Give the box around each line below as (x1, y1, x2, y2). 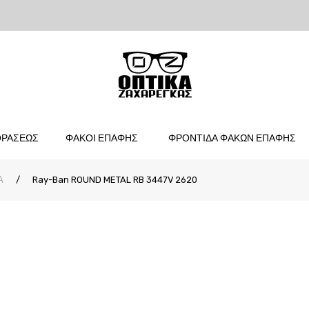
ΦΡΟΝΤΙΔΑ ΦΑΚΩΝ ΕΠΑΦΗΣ (168, 132, 296, 144)
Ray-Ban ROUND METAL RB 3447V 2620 (30, 175, 197, 185)
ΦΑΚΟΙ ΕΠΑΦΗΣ (66, 132, 139, 144)
